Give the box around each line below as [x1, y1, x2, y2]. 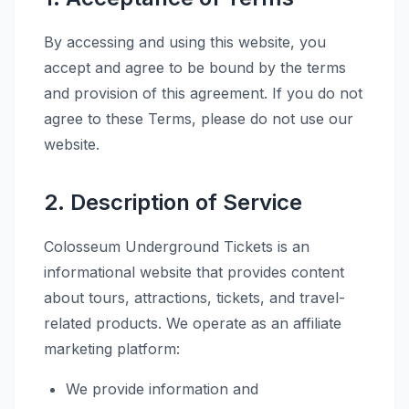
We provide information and [66, 380, 258, 398]
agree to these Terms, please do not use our [44, 110, 353, 128]
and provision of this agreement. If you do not [44, 84, 362, 102]
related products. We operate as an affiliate [44, 314, 341, 332]
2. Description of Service [44, 189, 302, 215]
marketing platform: [44, 340, 180, 358]
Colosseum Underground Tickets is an [44, 237, 309, 256]
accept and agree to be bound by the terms [44, 58, 346, 77]
